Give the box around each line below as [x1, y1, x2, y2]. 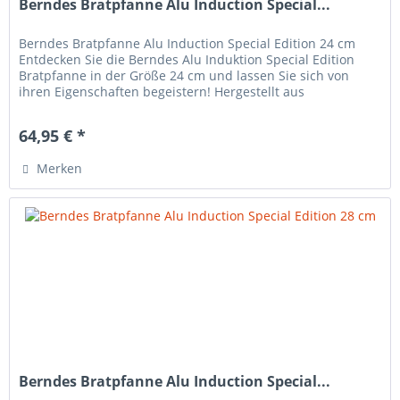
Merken [37, 159, 83, 177]
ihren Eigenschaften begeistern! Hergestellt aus [19, 82, 305, 100]
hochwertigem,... [19, 98, 119, 116]
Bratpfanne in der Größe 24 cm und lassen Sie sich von [19, 66, 350, 84]
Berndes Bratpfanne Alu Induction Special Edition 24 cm [19, 34, 356, 52]
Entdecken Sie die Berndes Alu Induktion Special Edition [19, 50, 355, 68]
